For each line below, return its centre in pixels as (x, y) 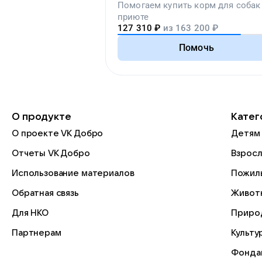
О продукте (42, 117)
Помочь (196, 48)
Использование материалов (73, 173)
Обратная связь (45, 193)
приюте (133, 17)
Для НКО (30, 213)
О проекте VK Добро (58, 133)
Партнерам (37, 233)
